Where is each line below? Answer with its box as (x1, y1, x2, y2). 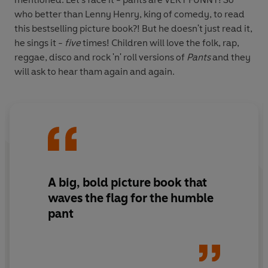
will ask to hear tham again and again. (14, 65, 175, 77)
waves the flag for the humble (48, 191, 214, 206)
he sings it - (14, 36, 65, 48)
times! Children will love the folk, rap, (81, 36, 239, 48)
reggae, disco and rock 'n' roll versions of (14, 51, 187, 63)
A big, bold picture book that (48, 175, 207, 190)
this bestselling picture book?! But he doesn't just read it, (14, 22, 252, 34)
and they (212, 51, 251, 63)
